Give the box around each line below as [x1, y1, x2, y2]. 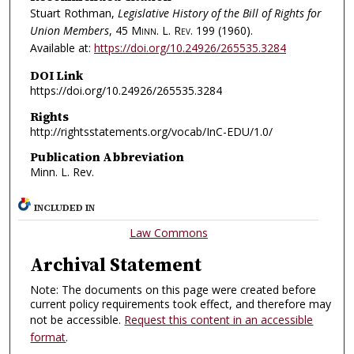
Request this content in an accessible [124, 311, 314, 327]
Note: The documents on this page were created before [30, 281, 317, 297]
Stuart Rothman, [29, 6, 118, 21]
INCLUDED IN [34, 201, 96, 214]
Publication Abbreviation [29, 149, 184, 166]
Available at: [29, 40, 94, 56]
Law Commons [129, 224, 208, 240]
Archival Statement [30, 250, 202, 277]
